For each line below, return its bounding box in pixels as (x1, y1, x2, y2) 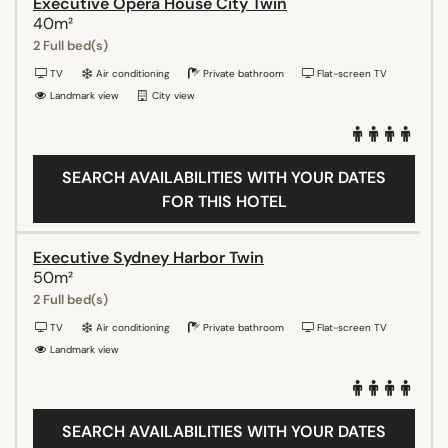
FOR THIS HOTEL (161, 190, 287, 212)
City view (149, 88, 195, 102)
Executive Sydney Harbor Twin (33, 246, 264, 268)
